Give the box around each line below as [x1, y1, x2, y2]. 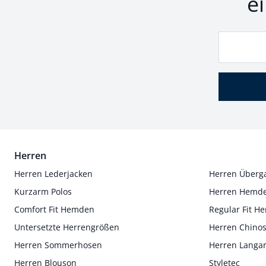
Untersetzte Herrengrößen [14, 221, 119, 233]
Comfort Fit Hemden [14, 204, 94, 215]
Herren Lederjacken [14, 168, 93, 179]
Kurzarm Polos [14, 186, 72, 197]
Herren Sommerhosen [14, 239, 102, 251]
